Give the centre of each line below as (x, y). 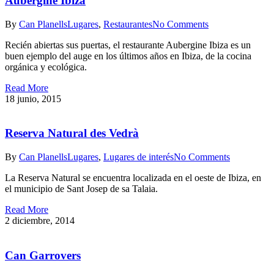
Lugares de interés (139, 157)
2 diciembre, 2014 (40, 221)
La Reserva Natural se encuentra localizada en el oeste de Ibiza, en (133, 178)
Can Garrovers (43, 255)
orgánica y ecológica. (46, 67)
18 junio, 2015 (33, 98)
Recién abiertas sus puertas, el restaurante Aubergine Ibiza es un (128, 45)
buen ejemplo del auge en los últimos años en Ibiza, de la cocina (128, 56)
